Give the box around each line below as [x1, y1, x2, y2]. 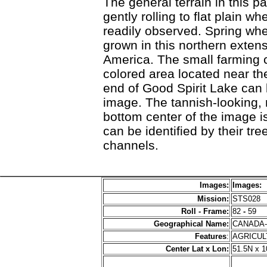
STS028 [232, 194, 265, 203]
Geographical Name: [154, 219, 229, 228]
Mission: [197, 194, 229, 203]
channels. [103, 138, 159, 152]
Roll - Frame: [181, 206, 229, 216]
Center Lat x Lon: [166, 244, 229, 253]
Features [195, 231, 226, 241]
